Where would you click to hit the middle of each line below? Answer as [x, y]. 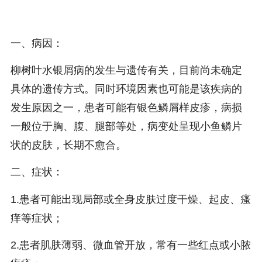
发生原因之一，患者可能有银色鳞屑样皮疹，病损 [126, 108]
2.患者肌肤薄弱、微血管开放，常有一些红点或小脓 [130, 245]
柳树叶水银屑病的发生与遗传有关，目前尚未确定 [126, 70]
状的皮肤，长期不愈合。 [68, 145]
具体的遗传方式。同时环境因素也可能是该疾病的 [126, 89]
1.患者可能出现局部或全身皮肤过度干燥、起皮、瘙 [130, 199]
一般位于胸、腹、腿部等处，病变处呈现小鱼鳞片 [126, 127]
